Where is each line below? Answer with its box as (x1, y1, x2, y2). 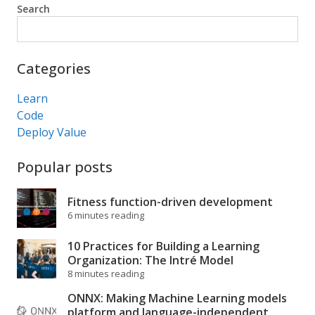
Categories (17, 59, 91, 78)
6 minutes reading (67, 209, 144, 221)
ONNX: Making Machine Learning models (67, 290, 287, 306)
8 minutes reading (67, 267, 144, 280)
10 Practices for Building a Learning (67, 238, 259, 254)
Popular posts (17, 157, 112, 176)
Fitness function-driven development (67, 194, 273, 210)
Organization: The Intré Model (67, 252, 233, 268)
